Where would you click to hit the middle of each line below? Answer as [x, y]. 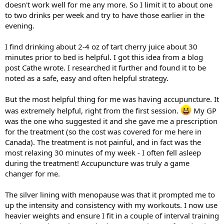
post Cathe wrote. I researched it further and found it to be [105, 67]
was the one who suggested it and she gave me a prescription [111, 121]
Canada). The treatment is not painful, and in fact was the [103, 142]
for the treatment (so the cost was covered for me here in [103, 131]
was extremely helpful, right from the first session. [93, 110]
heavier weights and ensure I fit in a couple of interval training [112, 215]
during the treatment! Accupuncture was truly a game [97, 163]
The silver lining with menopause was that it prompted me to [110, 194]
